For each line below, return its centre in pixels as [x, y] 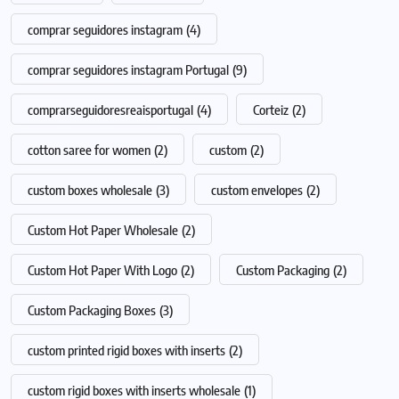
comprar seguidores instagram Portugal [128, 70]
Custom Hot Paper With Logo [102, 270]
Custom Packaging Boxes [92, 310]
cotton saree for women [89, 150]
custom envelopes [257, 190]
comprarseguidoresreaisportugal [110, 110]
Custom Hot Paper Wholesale [103, 230]
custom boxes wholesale [90, 190]
